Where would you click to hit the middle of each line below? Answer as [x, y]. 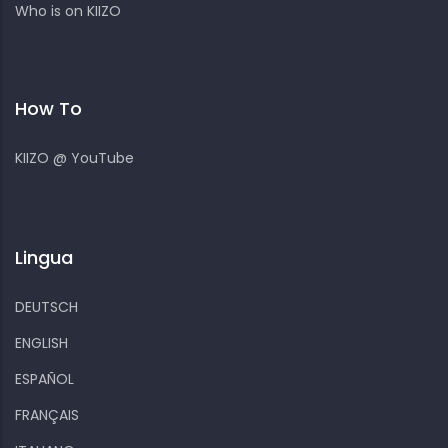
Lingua [44, 257]
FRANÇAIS [47, 414]
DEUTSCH [46, 306]
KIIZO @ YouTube [74, 157]
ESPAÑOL [44, 378]
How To [48, 108]
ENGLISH [41, 342]
